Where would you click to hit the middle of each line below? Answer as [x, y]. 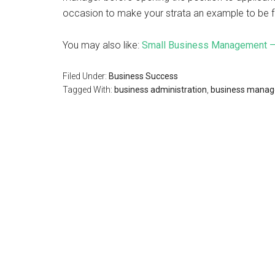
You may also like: [102, 45]
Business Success [143, 76]
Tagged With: [88, 89]
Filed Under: [86, 76]
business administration [161, 89]
